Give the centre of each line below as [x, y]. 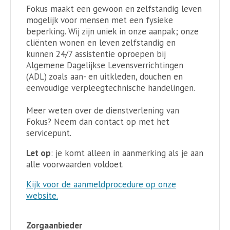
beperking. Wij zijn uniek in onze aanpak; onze [112, 31]
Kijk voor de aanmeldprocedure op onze [101, 184]
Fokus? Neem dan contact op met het [98, 121]
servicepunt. [49, 133]
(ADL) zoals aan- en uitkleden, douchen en [104, 76]
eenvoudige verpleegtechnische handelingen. [111, 88]
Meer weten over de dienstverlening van [103, 110]
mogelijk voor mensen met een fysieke [100, 20]
